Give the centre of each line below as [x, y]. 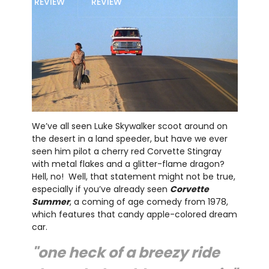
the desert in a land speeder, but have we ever [129, 138]
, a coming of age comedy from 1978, [149, 201]
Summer [50, 201]
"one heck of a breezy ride [125, 252]
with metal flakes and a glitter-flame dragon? [129, 164]
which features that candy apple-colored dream [134, 214]
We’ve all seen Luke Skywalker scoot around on [129, 126]
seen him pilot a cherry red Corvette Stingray [126, 151]
